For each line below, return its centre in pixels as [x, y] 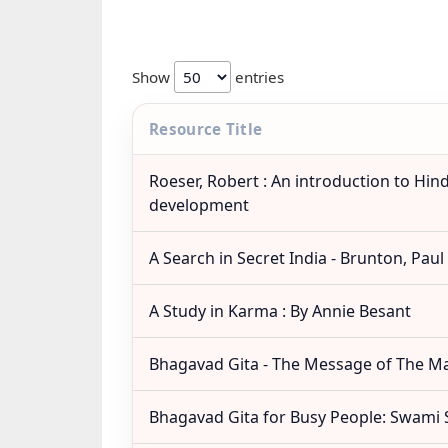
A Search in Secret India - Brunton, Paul [296, 258]
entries [257, 77]
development [199, 205]
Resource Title [206, 129]
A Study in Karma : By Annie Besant [280, 311]
